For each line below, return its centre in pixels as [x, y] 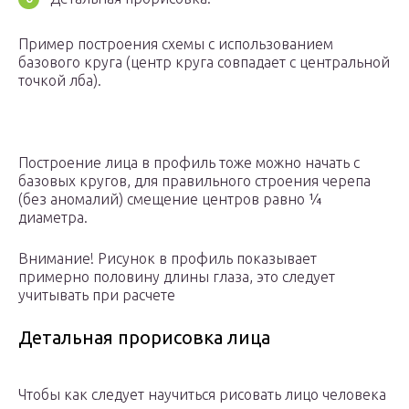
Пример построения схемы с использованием [176, 43]
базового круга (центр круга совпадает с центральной [204, 62]
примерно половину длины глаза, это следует [177, 276]
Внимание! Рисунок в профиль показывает [168, 258]
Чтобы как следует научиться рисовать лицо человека [202, 394]
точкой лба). [60, 80]
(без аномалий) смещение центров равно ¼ [170, 199]
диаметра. [53, 217]
